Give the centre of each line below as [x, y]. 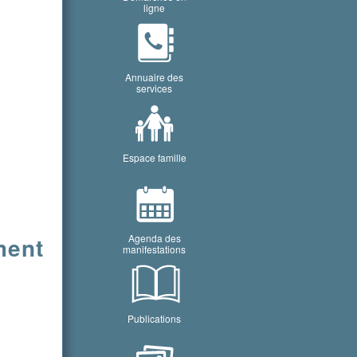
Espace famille [154, 157]
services [155, 88]
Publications [155, 318]
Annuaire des [155, 77]
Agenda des [154, 238]
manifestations [155, 249]
